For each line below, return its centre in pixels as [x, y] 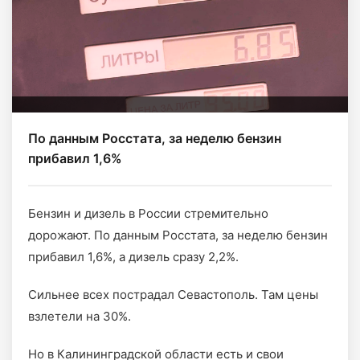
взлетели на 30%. [81, 316]
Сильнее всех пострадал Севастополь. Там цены [173, 295]
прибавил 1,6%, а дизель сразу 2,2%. [133, 257]
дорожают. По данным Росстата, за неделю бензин [178, 235]
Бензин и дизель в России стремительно [148, 213]
